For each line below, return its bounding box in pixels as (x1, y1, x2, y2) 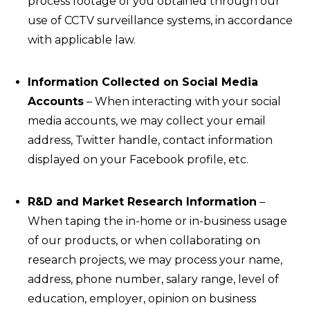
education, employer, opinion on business (28, 292, 256, 305)
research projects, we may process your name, (28, 253, 282, 266)
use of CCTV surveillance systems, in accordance (28, 14, 293, 27)
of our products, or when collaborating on (28, 234, 260, 247)
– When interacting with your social (84, 95, 281, 108)
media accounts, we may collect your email (28, 114, 266, 127)
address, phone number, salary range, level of (28, 273, 279, 286)
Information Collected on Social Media (28, 75, 258, 89)
